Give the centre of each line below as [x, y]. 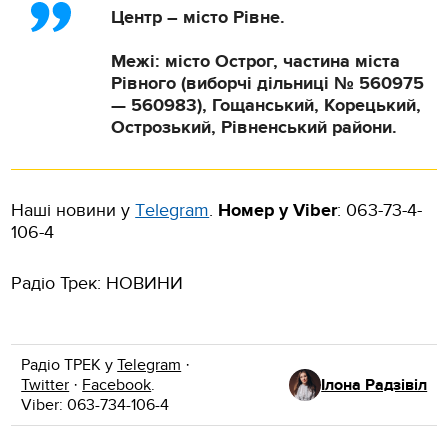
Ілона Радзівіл [374, 384]
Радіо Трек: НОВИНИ [97, 283]
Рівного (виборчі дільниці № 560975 [268, 83]
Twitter [45, 384]
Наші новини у [73, 210]
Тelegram [172, 210]
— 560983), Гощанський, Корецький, [266, 105]
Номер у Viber [278, 210]
